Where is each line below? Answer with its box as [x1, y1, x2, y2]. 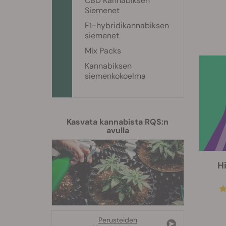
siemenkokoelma [85, 71, 146, 81]
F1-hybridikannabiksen [85, 20, 169, 31]
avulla [106, 125, 129, 136]
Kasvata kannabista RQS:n [67, 117, 169, 127]
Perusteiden [98, 215, 137, 225]
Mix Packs [85, 45, 121, 56]
